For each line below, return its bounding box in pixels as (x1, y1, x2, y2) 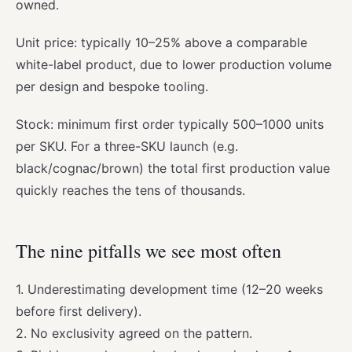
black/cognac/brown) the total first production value (16, 159, 330, 176)
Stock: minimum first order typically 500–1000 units (16, 115, 324, 132)
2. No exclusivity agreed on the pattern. (16, 324, 252, 341)
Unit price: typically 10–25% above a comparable (16, 34, 307, 50)
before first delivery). (16, 302, 141, 319)
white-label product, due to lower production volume (16, 56, 332, 72)
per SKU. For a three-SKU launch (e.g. (16, 137, 238, 154)
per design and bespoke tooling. (16, 78, 208, 94)
